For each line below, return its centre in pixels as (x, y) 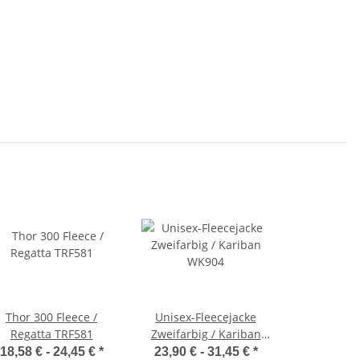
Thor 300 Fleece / (51, 317)
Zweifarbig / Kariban (206, 333)
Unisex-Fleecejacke (206, 317)
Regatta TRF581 (51, 333)
